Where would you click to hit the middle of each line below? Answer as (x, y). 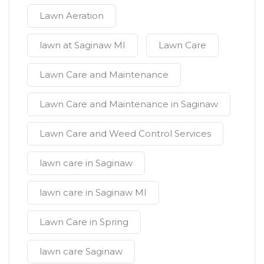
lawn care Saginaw (81, 251)
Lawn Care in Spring (84, 222)
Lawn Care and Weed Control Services (125, 133)
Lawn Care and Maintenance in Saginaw (129, 104)
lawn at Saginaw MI (82, 45)
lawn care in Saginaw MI (93, 192)
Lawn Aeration (72, 15)
